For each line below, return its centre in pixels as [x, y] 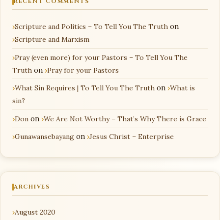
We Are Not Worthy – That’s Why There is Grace [125, 119]
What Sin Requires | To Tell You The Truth [85, 88]
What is [182, 88]
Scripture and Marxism [52, 39]
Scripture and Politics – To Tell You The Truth [91, 26]
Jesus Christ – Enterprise [132, 137]
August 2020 [35, 212]
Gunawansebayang [44, 137]
